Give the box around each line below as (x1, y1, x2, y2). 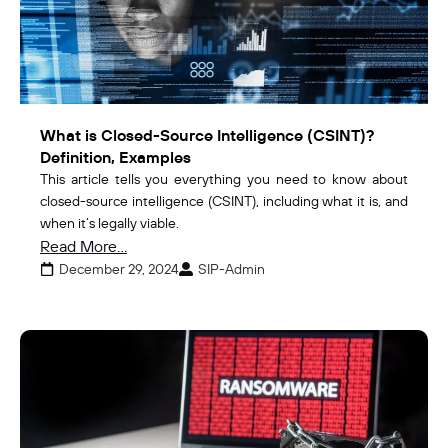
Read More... (40, 235, 127, 256)
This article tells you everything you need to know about (40, 169, 408, 188)
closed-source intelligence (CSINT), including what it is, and (40, 191, 408, 210)
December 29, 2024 (59, 259, 179, 278)
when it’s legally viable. (40, 213, 179, 232)
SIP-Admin (198, 259, 265, 278)
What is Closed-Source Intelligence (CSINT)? (40, 124, 374, 145)
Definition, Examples (40, 146, 191, 167)
